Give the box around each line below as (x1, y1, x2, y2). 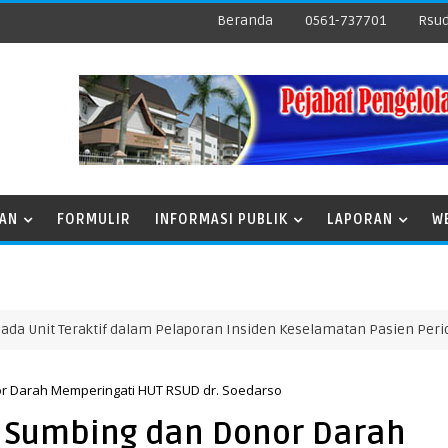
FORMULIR (57, 211, 131, 228)
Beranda (217, 12, 273, 29)
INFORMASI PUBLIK (155, 211, 288, 228)
